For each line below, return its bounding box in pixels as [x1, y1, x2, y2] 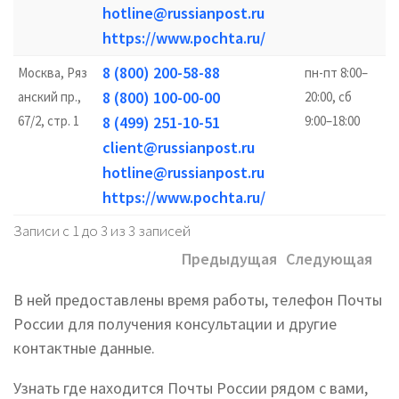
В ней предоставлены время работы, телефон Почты [13, 289, 382, 310]
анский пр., [18, 88, 81, 105]
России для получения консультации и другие [13, 313, 337, 334]
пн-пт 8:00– [305, 64, 368, 81]
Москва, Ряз [18, 64, 87, 81]
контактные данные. [13, 338, 155, 358]
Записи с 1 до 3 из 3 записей [13, 221, 191, 240]
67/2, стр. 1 [18, 112, 79, 129]
